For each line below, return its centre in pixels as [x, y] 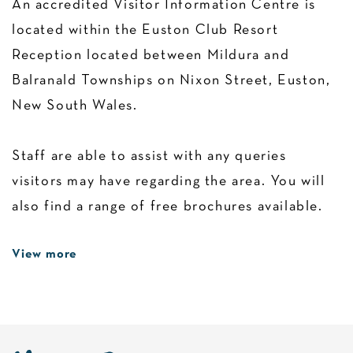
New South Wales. [75, 106]
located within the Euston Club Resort [145, 30]
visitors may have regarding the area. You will [169, 182]
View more [45, 255]
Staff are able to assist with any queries [149, 156]
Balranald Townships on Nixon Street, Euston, [171, 81]
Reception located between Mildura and [151, 56]
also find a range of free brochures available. [167, 207]
